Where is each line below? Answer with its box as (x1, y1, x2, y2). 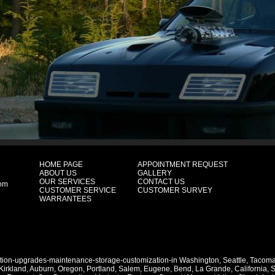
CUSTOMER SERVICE (39, 186, 116, 195)
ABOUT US (39, 169, 77, 177)
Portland (87, 265, 115, 273)
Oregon (58, 265, 83, 273)
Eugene (144, 265, 170, 273)
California (234, 265, 267, 273)
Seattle (223, 256, 246, 265)
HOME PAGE (39, 160, 83, 169)
